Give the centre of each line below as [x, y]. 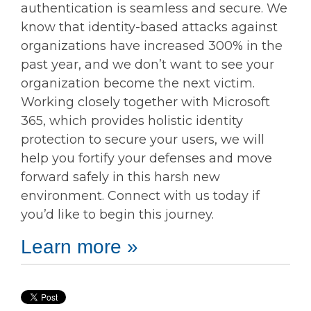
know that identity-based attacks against [149, 27]
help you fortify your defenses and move [146, 158]
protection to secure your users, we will [143, 139]
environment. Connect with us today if [140, 195]
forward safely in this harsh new [120, 177]
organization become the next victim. [138, 83]
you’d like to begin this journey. [117, 214]
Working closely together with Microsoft [145, 102]
